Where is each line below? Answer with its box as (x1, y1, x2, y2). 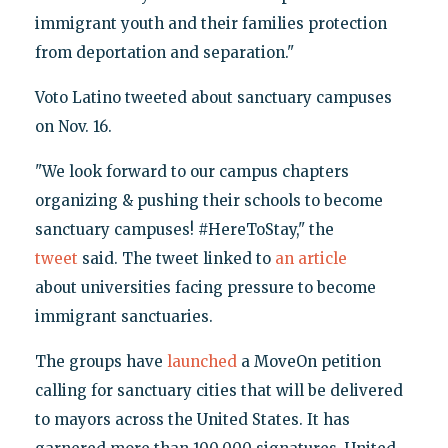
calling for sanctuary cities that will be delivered (34, 380, 403, 400)
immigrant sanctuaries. (34, 306, 213, 326)
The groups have (34, 351, 167, 371)
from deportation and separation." (34, 42, 294, 62)
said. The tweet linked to (77, 248, 275, 268)
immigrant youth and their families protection (34, 13, 387, 33)
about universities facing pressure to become (34, 277, 376, 297)
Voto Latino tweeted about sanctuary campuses (34, 87, 392, 107)
